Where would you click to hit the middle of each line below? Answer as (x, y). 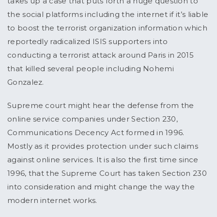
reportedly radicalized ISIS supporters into (87, 42)
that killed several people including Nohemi (91, 69)
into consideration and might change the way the (101, 187)
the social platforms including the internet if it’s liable (108, 15)
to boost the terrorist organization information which (107, 28)
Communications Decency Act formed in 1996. (96, 133)
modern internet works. (53, 201)
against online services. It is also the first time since (103, 160)
